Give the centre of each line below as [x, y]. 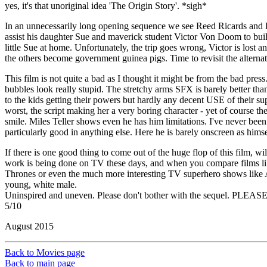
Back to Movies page [45, 252]
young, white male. [41, 184]
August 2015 [29, 226]
